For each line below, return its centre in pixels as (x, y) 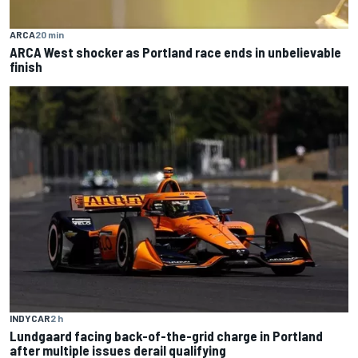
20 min (50, 35)
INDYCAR (30, 318)
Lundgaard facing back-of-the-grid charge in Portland (166, 335)
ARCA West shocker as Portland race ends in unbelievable (175, 52)
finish (26, 67)
